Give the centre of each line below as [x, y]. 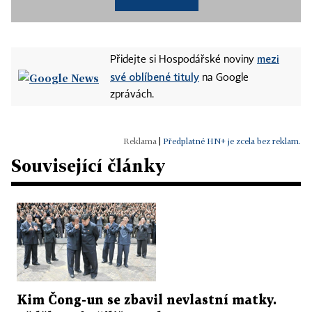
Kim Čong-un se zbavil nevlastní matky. [147, 300]
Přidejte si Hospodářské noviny [184, 60]
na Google [224, 78]
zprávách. [132, 95]
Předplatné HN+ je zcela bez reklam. [232, 141]
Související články [88, 166]
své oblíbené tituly [155, 77]
